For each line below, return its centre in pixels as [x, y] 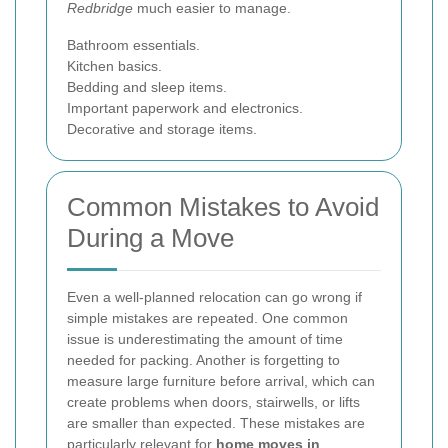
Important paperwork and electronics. [185, 108]
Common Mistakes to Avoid [223, 207]
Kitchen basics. [114, 66]
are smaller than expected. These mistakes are [216, 423]
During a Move [150, 238]
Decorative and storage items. [162, 129]
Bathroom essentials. [133, 45]
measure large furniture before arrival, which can [221, 381]
